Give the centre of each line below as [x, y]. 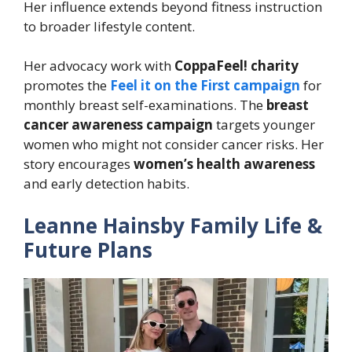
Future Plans [88, 249]
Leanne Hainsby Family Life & [173, 225]
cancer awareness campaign [118, 125]
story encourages [79, 164]
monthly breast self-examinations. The [145, 105]
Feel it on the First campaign [205, 86]
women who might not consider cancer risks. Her [174, 145]
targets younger [264, 125]
